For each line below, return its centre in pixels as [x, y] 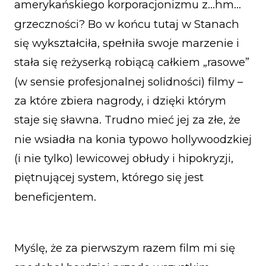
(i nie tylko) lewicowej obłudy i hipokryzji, [124, 158]
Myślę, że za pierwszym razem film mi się [125, 248]
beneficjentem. [55, 197]
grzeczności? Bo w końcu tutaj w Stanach [127, 24]
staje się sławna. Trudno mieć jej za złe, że [127, 120]
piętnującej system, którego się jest [109, 178]
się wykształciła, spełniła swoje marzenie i [127, 43]
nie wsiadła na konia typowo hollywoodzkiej [133, 139]
